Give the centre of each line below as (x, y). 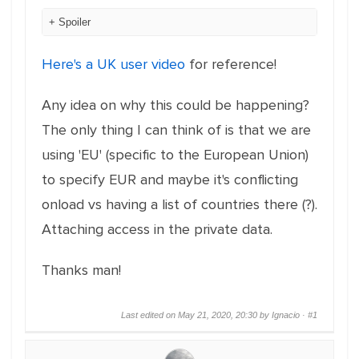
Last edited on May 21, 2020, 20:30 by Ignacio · (214, 315)
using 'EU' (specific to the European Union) (175, 155)
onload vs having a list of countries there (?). (179, 204)
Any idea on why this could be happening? (175, 105)
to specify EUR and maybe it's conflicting (170, 179)
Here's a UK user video (113, 64)
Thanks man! (81, 270)
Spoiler (75, 22)
